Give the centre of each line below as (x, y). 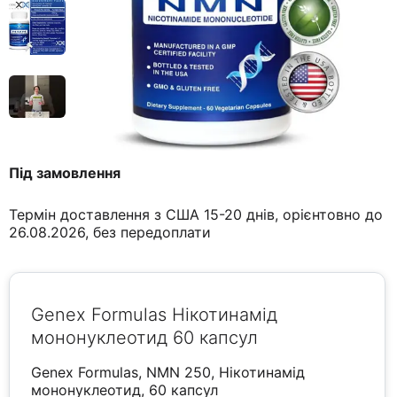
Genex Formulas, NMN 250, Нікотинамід (168, 373)
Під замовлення (65, 173)
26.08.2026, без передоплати (110, 233)
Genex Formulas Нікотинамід (155, 315)
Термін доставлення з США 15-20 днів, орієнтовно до (196, 215)
